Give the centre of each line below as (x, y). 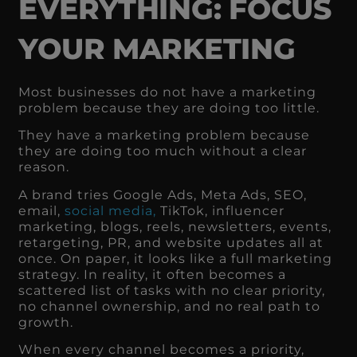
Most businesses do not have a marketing (168, 92)
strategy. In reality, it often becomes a (153, 274)
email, (42, 210)
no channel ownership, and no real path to (170, 306)
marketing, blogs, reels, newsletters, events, (175, 226)
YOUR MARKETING (157, 48)
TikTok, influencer (221, 210)
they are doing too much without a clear (163, 151)
